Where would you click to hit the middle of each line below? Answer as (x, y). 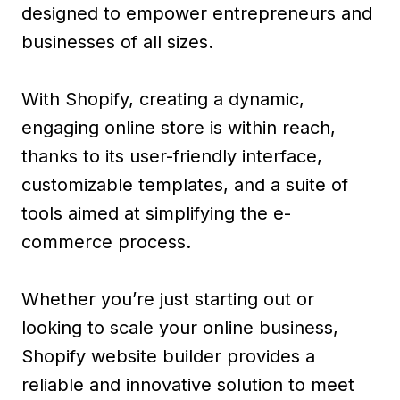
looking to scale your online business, (180, 327)
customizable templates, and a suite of (185, 184)
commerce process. (106, 242)
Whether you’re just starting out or (168, 299)
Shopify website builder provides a (168, 356)
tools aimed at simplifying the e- (156, 213)
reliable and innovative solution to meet (188, 384)
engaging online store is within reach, (179, 127)
